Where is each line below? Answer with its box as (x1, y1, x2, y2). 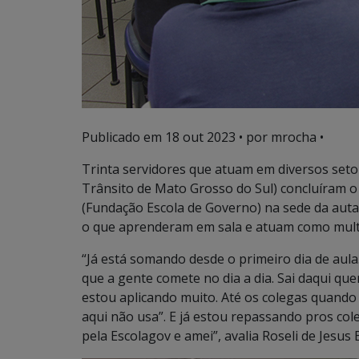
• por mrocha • (236, 128, 324, 146)
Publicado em (82, 128, 165, 146)
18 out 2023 (165, 128, 236, 146)
